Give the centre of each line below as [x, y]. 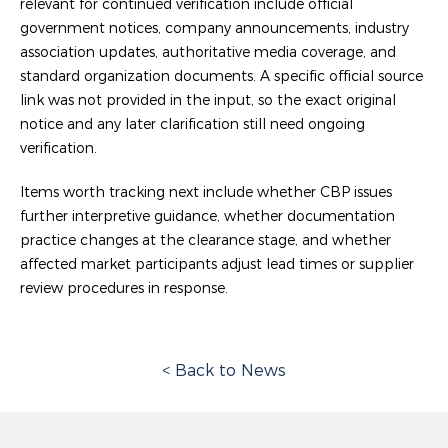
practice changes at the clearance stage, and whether [205, 239]
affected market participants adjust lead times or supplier [217, 263]
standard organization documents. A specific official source [221, 75]
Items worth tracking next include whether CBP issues [206, 191]
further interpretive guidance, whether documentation [207, 215]
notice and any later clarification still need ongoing [192, 123]
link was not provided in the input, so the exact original [208, 99]
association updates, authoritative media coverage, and [208, 51]
